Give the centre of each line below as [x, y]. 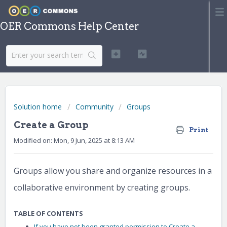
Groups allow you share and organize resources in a [113, 171]
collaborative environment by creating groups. [102, 188]
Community [94, 107]
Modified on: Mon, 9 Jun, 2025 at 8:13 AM [74, 140]
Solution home [39, 107]
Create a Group [51, 125]
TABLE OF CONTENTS [48, 214]
